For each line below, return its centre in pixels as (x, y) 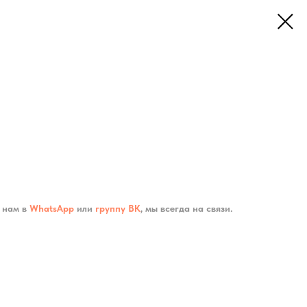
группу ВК (118, 208)
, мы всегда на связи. (187, 208)
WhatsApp (52, 208)
